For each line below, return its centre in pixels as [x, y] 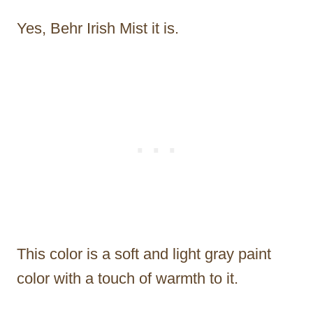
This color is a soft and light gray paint [144, 254]
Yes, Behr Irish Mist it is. [98, 29]
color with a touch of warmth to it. [130, 279]
